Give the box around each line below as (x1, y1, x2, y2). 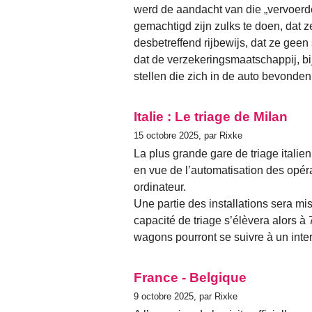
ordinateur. (134, 180, 186, 193)
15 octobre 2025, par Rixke (134, 130, 242, 141)
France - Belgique (134, 270, 247, 285)
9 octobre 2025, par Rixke (134, 290, 237, 302)
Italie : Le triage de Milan (134, 109, 288, 124)
